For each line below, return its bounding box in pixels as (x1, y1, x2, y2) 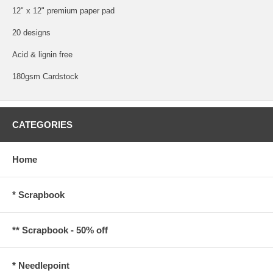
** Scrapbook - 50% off (12, 224, 108, 235)
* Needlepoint (12, 260, 69, 271)
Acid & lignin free (12, 49, 73, 59)
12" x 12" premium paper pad (12, 5, 115, 15)
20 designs (12, 27, 51, 37)
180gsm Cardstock (12, 71, 79, 81)
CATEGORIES (12, 119, 73, 130)
